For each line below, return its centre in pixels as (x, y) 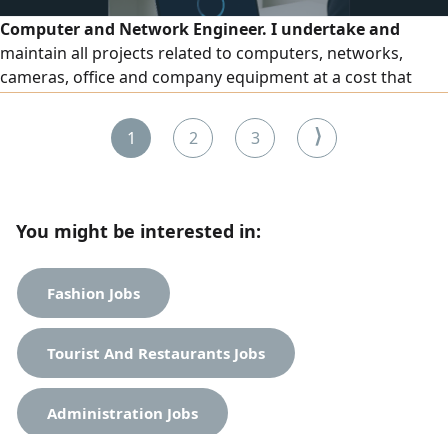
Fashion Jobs (93, 292)
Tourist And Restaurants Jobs (156, 352)
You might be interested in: (138, 231)
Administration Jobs (122, 412)
